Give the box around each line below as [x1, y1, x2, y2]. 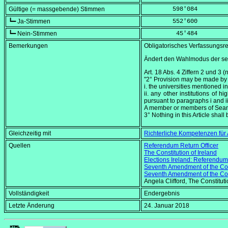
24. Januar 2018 [144, 202, 189, 210]
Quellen [9, 142, 31, 150]
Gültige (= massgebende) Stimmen [9, 6, 105, 13]
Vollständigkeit [9, 190, 49, 197]
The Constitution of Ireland [144, 149, 217, 157]
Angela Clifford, [144, 178, 188, 185]
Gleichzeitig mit [9, 130, 51, 137]
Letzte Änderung [9, 202, 54, 210]
